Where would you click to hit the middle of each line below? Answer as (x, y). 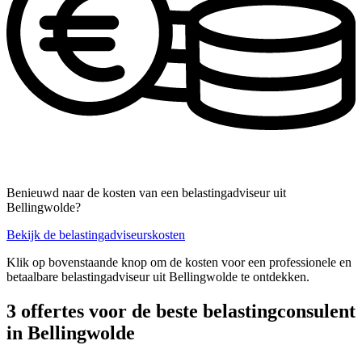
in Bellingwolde (71, 333)
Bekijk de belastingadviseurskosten (96, 235)
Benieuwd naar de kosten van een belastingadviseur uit (146, 193)
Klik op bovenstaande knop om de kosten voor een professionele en (179, 263)
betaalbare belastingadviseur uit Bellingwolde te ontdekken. (158, 277)
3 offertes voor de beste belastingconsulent (181, 311)
